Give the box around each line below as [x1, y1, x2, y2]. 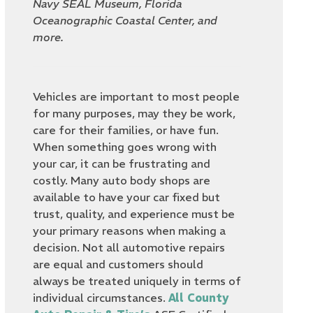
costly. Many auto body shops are [33, 173, 211, 187]
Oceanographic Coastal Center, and [33, 13, 218, 27]
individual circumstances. [33, 291, 169, 305]
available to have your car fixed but [33, 190, 221, 204]
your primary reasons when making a [33, 224, 226, 238]
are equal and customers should [33, 257, 204, 271]
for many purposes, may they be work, [33, 106, 236, 120]
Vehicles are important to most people [33, 89, 240, 103]
